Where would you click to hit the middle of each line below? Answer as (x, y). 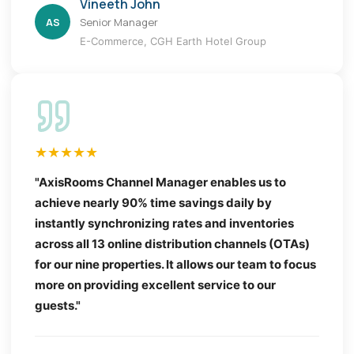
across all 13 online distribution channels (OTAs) (172, 243)
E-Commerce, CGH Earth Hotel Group (173, 41)
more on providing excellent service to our (155, 284)
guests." (58, 305)
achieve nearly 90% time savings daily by (153, 202)
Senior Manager (119, 22)
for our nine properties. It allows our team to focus (175, 264)
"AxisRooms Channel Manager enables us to (160, 182)
